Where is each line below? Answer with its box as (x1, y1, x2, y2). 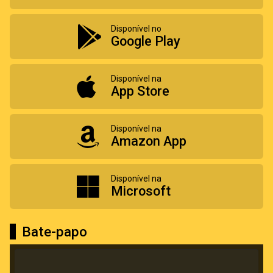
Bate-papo (22, 223, 87, 239)
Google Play (111, 33, 180, 49)
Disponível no (111, 23, 161, 34)
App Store (111, 83, 169, 99)
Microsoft (111, 183, 171, 199)
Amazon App (111, 133, 186, 149)
